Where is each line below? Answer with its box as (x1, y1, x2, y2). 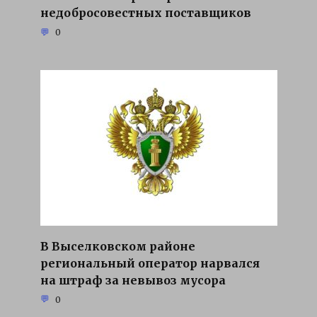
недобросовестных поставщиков (40, 5, 251, 20)
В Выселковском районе (40, 238, 195, 253)
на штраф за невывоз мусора (40, 272, 226, 287)
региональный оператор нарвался (40, 255, 260, 270)
